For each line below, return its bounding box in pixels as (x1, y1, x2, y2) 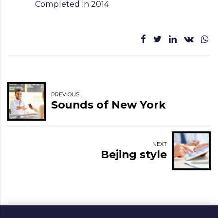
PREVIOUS (51, 91, 79, 98)
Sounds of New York (51, 98, 166, 111)
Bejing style (101, 148, 167, 161)
